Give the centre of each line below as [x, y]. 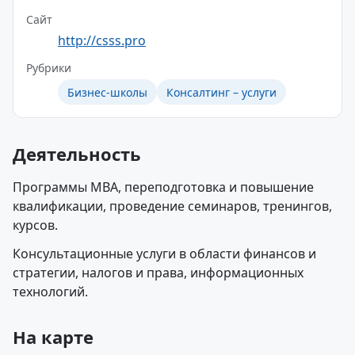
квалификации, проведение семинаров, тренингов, [172, 206]
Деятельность [77, 154]
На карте [53, 337]
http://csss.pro [102, 40]
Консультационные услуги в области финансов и [164, 254]
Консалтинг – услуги [221, 92]
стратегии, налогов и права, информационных [158, 273]
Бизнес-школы [107, 92]
